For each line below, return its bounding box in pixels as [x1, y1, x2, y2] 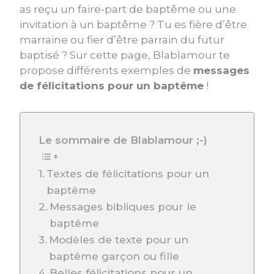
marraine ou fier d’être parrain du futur [20, 33, 224, 46]
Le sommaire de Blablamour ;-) [39, 133, 207, 146]
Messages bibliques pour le [50, 200, 197, 213]
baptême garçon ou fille [49, 250, 180, 262]
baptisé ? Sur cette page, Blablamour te [20, 48, 230, 61]
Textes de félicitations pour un [46, 167, 210, 180]
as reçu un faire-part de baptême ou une [20, 2, 236, 15]
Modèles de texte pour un [49, 233, 189, 246]
